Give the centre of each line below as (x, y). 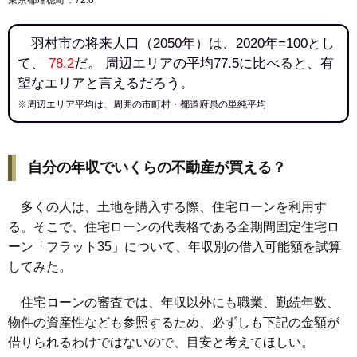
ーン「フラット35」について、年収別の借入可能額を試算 (175, 247)
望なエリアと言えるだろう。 (106, 83)
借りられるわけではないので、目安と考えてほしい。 (161, 343)
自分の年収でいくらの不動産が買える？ (157, 168)
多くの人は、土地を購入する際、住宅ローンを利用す (167, 207)
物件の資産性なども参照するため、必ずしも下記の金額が (174, 323)
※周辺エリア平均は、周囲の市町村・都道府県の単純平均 (142, 105)
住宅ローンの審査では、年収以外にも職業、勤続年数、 (174, 303)
